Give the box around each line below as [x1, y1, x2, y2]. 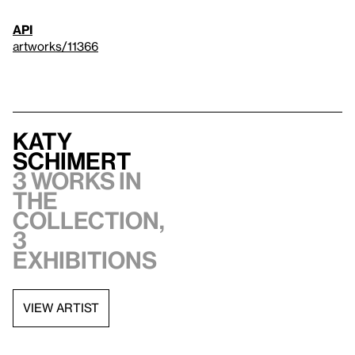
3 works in [13, 166, 142, 194]
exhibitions [13, 246, 157, 273]
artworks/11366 [13, 38, 98, 53]
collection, [13, 206, 165, 234]
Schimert [13, 147, 131, 174]
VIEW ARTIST [23, 300, 99, 315]
